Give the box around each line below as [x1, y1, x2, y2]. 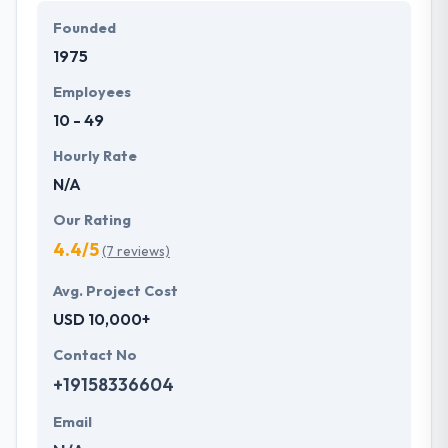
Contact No [53, 345, 137, 364]
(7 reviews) [102, 241, 170, 260]
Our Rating [53, 210, 131, 229]
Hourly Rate [53, 146, 137, 165]
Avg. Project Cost [53, 281, 178, 300]
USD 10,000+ [53, 308, 150, 329]
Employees [53, 82, 131, 101]
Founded [53, 18, 116, 37]
